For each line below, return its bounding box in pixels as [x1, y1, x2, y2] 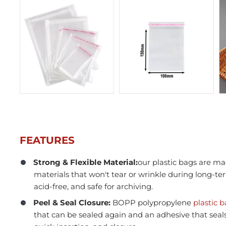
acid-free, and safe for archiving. [33, 181, 153, 191]
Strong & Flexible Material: [33, 157, 138, 167]
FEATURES [19, 134, 75, 146]
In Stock [157, 171, 182, 179]
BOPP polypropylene [110, 197, 193, 207]
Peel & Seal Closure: [33, 197, 110, 207]
